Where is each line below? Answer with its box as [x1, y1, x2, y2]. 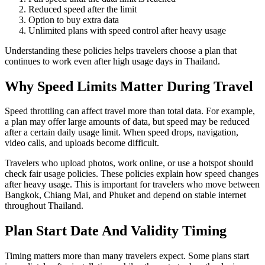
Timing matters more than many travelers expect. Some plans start [5, 251, 249, 261]
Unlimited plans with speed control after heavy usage [28, 25, 226, 35]
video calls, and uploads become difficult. [5, 138, 159, 148]
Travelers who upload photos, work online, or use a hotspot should [5, 158, 253, 169]
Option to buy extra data [28, 14, 119, 25]
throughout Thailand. [5, 201, 83, 211]
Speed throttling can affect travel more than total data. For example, [5, 106, 255, 117]
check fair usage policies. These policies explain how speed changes [5, 169, 258, 179]
